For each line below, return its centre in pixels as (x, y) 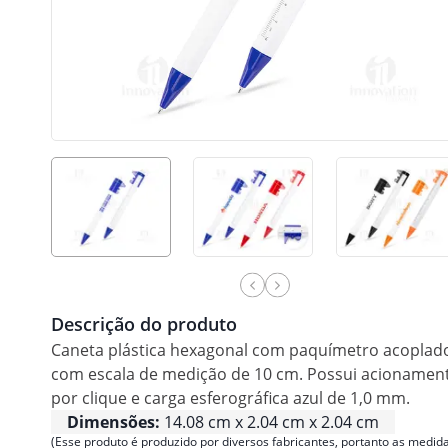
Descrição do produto (144, 324)
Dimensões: (113, 422)
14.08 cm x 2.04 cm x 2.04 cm (271, 422)
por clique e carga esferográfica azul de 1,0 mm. (230, 398)
